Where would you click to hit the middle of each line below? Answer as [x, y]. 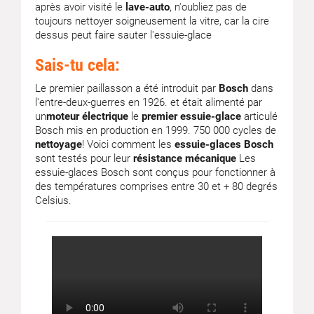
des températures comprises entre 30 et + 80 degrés [156, 186]
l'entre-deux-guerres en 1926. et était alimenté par [149, 102]
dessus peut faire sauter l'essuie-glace [123, 35]
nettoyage [59, 144]
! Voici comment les [128, 144]
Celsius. [53, 200]
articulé [259, 116]
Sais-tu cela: [77, 65]
